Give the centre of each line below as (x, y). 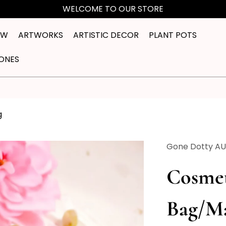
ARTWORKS (41, 35)
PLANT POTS (173, 35)
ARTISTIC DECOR (106, 35)
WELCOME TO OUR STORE (113, 9)
